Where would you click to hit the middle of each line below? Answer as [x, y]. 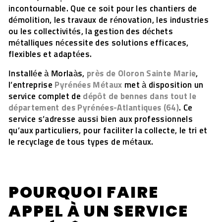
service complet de [46, 97]
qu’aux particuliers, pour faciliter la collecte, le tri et [108, 131]
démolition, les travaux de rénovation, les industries [109, 21]
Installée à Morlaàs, [48, 74]
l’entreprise [32, 85]
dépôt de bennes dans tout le [139, 97]
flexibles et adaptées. [50, 55]
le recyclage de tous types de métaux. [81, 142]
